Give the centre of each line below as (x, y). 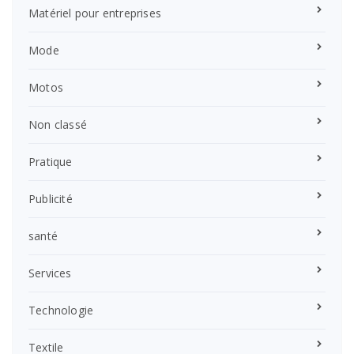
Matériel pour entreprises (95, 13)
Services (50, 273)
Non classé (58, 124)
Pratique (51, 161)
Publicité (51, 198)
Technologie (61, 310)
